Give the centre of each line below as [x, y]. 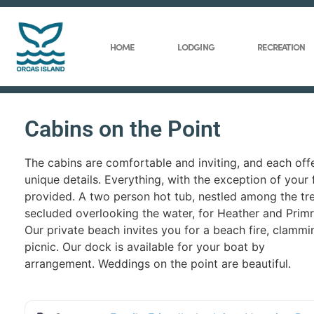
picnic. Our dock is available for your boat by [145, 247]
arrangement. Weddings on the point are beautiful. [158, 264]
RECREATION [281, 47]
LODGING [196, 47]
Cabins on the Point [123, 129]
